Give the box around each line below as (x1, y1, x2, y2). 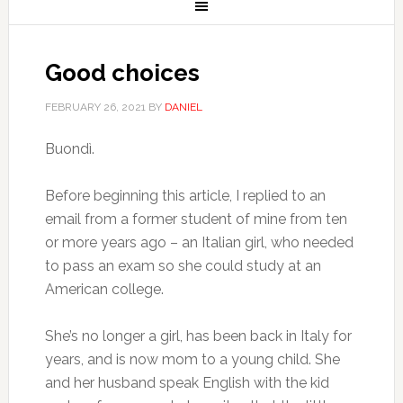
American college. (44, 281, 164, 298)
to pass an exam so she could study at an (44, 257, 321, 274)
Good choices (44, 59, 200, 86)
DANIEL (164, 101, 202, 113)
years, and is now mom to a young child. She (44, 351, 340, 368)
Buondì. (44, 140, 94, 157)
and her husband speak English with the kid (44, 374, 329, 391)
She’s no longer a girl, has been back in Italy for (44, 327, 352, 345)
